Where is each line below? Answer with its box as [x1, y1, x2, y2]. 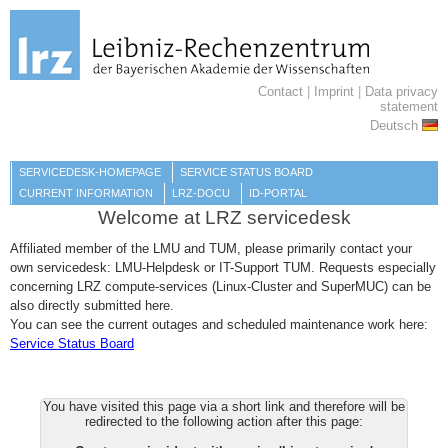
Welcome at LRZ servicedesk [97, 207, 351, 229]
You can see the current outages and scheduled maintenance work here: [10, 317, 428, 333]
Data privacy [365, 84, 438, 100]
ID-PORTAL [249, 186, 308, 199]
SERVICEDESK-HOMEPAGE [19, 165, 162, 178]
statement [380, 99, 438, 115]
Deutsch [370, 118, 422, 134]
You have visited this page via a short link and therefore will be [43, 399, 405, 415]
